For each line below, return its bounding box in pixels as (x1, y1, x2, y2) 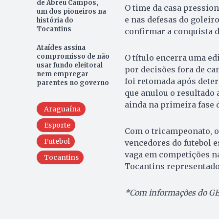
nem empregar (36, 69, 88, 78)
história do (36, 16, 73, 24)
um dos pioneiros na (36, 7, 106, 16)
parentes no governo (36, 78, 109, 87)
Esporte (44, 120, 70, 130)
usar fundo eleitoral (36, 61, 103, 69)
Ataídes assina (36, 43, 86, 52)
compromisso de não (36, 52, 109, 61)
